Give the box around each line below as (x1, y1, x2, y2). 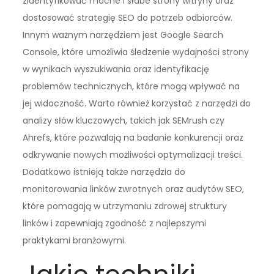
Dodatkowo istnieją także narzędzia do (23, 165, 186, 178)
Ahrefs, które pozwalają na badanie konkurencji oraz (23, 131, 244, 144)
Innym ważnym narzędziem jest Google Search (23, 28, 224, 41)
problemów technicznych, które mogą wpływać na (23, 80, 240, 92)
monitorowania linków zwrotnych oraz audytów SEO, (23, 182, 245, 195)
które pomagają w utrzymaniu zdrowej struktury (23, 199, 228, 212)
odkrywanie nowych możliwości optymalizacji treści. (23, 148, 243, 161)
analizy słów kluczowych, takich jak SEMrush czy (23, 114, 225, 127)
